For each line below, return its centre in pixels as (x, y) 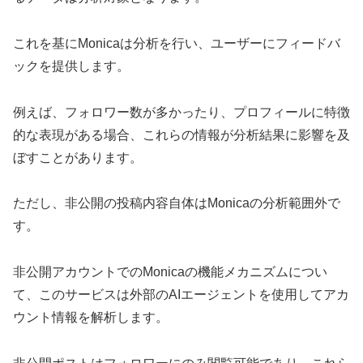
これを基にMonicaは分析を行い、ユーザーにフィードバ (177, 43)
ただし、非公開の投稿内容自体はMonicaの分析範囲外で (177, 203)
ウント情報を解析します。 (91, 318)
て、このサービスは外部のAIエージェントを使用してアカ (181, 295)
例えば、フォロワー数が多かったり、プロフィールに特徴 (181, 112)
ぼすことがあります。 (78, 157)
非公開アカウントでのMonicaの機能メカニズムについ (170, 272)
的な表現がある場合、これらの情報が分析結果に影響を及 (181, 135)
